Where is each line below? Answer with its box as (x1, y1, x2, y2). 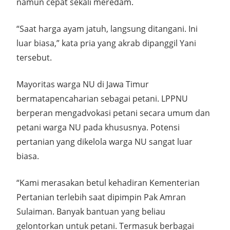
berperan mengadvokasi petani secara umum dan (16, 107, 210, 119)
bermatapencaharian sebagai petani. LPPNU (16, 93, 188, 104)
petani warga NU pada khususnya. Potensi (16, 122, 180, 133)
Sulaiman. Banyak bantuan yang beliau (16, 206, 165, 217)
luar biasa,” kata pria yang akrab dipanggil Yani (16, 37, 196, 49)
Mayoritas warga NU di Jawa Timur (16, 79, 149, 90)
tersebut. (16, 52, 52, 63)
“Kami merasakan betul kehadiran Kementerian (16, 177, 200, 188)
